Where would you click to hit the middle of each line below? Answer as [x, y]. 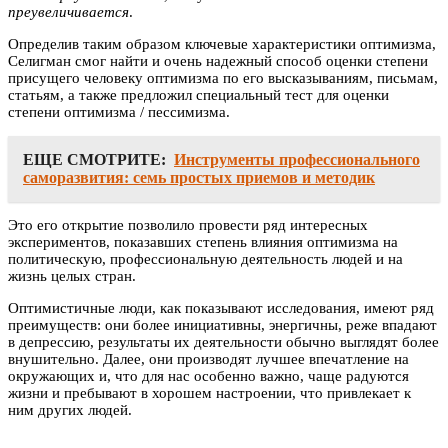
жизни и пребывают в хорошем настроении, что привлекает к [209, 392]
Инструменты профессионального [297, 159]
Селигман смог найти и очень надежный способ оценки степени [218, 60]
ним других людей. [70, 409]
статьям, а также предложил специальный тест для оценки [198, 94]
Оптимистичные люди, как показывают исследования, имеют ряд [221, 307]
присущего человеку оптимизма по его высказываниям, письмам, [223, 77]
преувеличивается [68, 11]
